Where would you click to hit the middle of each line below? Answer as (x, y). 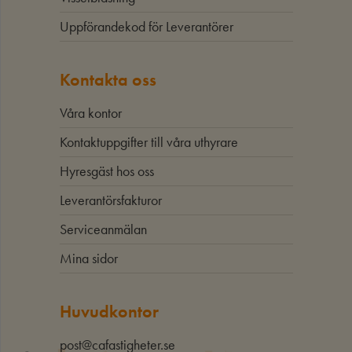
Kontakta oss (108, 79)
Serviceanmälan (103, 229)
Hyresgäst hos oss (106, 171)
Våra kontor (90, 113)
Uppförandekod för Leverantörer (146, 27)
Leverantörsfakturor (110, 200)
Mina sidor (88, 258)
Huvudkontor (109, 311)
